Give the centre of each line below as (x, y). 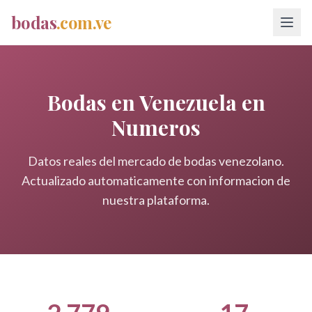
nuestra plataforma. (156, 200)
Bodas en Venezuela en (156, 102)
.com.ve (84, 22)
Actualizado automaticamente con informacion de (156, 180)
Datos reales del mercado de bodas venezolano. (156, 161)
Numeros (156, 127)
